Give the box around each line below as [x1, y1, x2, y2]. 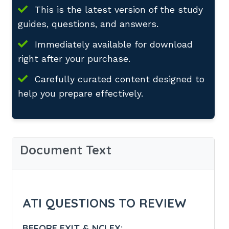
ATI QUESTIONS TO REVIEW [22, 195, 187, 211]
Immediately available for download [32, 39, 193, 50]
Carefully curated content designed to [32, 74, 204, 84]
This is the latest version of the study [32, 4, 203, 15]
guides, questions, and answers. [18, 18, 158, 29]
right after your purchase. [18, 53, 130, 64]
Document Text [20, 142, 111, 157]
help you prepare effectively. [18, 88, 143, 99]
